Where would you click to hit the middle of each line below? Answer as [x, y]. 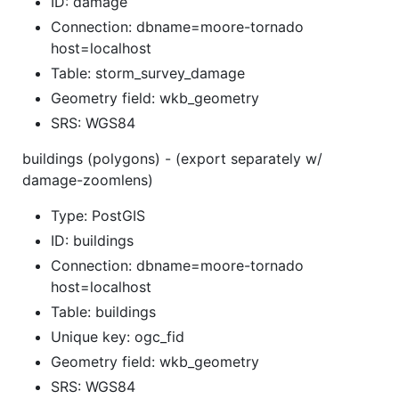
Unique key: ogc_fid [118, 336]
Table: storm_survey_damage [148, 73]
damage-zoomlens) [88, 179]
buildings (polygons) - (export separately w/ [172, 158]
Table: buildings [103, 311]
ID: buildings [92, 240]
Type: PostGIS [98, 215]
